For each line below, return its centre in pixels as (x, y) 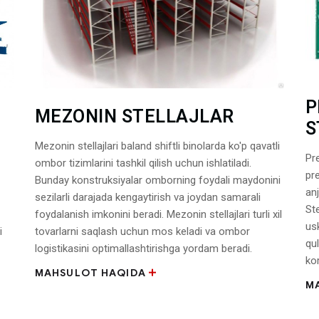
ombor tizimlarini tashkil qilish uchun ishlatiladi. (143, 163)
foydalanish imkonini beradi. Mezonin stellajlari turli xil (158, 214)
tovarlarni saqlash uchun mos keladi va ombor (142, 231)
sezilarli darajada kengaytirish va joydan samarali (147, 197)
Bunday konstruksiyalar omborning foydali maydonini (157, 180)
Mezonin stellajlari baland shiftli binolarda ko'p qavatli (157, 146)
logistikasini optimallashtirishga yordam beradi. (143, 248)
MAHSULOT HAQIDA (90, 273)
